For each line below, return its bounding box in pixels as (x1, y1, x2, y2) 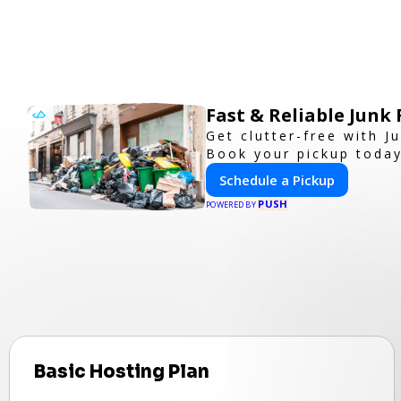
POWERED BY (206, 199, 259, 210)
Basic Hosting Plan (34, 361, 209, 383)
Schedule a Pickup (219, 171, 335, 189)
